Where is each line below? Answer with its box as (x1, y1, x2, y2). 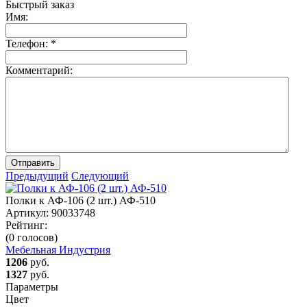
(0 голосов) (5, 231, 58, 243)
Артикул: (5, 206, 49, 219)
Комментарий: (5, 64, 73, 76)
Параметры (5, 280, 58, 293)
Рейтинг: (5, 219, 47, 231)
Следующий (71, 169, 129, 182)
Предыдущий (5, 169, 69, 182)
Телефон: (5, 37, 51, 49)
